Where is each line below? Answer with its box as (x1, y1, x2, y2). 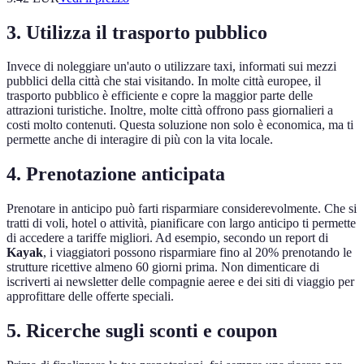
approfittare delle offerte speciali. (6, 289, 174, 304)
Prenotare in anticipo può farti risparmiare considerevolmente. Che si (6, 201, 357, 216)
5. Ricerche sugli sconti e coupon (6, 320, 277, 342)
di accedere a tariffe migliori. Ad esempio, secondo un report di (6, 231, 328, 245)
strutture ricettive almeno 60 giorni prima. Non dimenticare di (6, 260, 319, 275)
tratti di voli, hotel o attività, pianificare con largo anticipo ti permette (6, 216, 356, 231)
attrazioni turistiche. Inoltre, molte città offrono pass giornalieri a (6, 103, 333, 118)
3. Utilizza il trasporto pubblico (6, 21, 267, 43)
